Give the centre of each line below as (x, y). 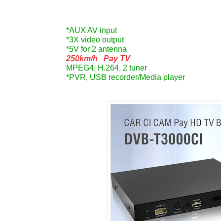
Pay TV (114, 59)
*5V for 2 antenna (96, 49)
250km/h (82, 59)
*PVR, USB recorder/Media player (126, 77)
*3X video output (95, 40)
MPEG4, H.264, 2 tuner (107, 68)
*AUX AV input (92, 31)
